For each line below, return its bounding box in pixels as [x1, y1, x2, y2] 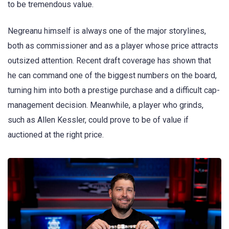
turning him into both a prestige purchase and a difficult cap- [8, 85, 220, 96]
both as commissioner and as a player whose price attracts [8, 41, 218, 51]
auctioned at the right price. [8, 130, 104, 140]
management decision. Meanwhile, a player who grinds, [8, 100, 203, 110]
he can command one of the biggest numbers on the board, [8, 71, 217, 81]
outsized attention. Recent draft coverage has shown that [8, 56, 211, 66]
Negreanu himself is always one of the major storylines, [8, 26, 206, 36]
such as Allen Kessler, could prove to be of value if [8, 115, 189, 125]
